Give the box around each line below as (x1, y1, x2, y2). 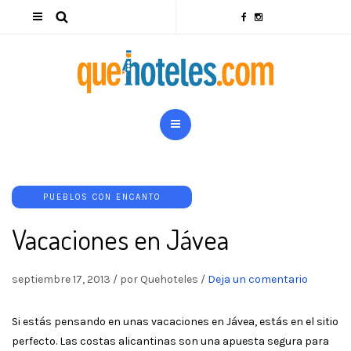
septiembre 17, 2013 (12, 273, 110, 286)
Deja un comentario (208, 273, 308, 286)
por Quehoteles (120, 273, 198, 286)
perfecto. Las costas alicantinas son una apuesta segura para (12, 335, 329, 348)
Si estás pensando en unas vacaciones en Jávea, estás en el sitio (12, 315, 338, 328)
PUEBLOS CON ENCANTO (43, 192, 161, 202)
